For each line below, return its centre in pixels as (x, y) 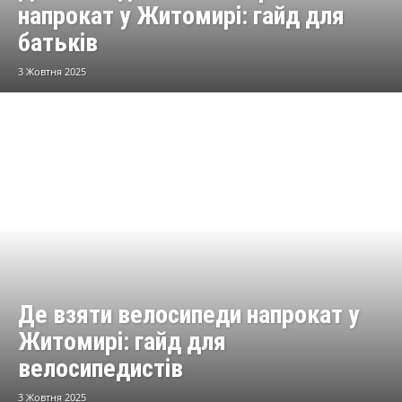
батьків (58, 43)
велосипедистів (100, 368)
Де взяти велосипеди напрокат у (189, 314)
